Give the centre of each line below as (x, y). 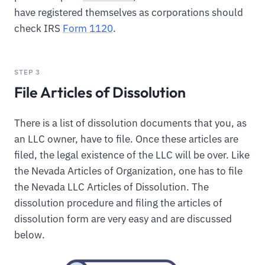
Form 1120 (88, 28)
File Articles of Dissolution (100, 92)
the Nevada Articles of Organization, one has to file (128, 171)
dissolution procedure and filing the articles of (118, 203)
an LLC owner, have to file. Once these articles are (126, 139)
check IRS (38, 28)
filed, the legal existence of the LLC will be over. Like (132, 155)
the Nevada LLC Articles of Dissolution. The (112, 187)
